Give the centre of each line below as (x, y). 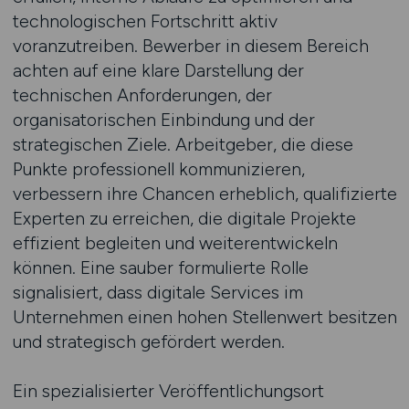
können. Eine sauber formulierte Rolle (160, 267)
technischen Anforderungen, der (142, 95)
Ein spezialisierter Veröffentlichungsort (168, 391)
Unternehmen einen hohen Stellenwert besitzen (204, 317)
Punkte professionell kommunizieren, (158, 169)
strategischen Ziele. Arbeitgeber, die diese (183, 144)
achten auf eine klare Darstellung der (158, 70)
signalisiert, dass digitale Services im (157, 292)
